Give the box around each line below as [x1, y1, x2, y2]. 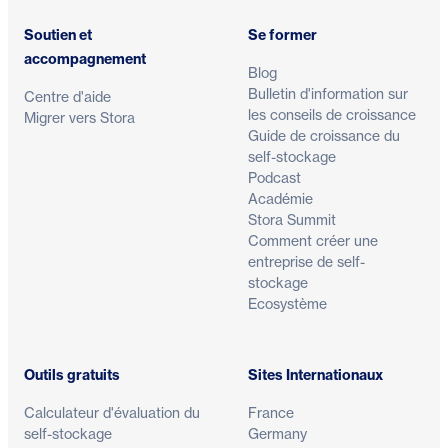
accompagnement [24, 50, 146, 69]
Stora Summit [248, 211, 336, 229]
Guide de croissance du [248, 127, 400, 145]
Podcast [248, 169, 301, 187]
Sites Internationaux [248, 366, 383, 385]
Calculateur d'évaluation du [24, 404, 200, 422]
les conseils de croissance [248, 106, 416, 124]
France [248, 404, 294, 422]
